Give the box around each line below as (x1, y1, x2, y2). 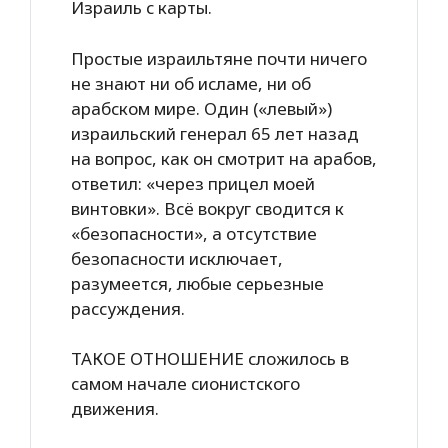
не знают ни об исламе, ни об (71, 71, 311, 95)
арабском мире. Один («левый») (71, 96, 332, 120)
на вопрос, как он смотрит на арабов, (71, 146, 377, 170)
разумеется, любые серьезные (71, 271, 324, 295)
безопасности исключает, (71, 246, 283, 270)
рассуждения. (71, 296, 185, 320)
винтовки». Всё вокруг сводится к (71, 196, 344, 220)
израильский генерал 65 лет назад (71, 121, 359, 145)
